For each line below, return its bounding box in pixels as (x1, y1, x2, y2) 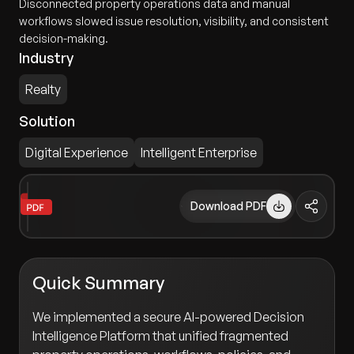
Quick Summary (32, 272, 164, 294)
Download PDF (190, 199, 267, 213)
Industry (19, 49, 73, 66)
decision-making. (19, 32, 108, 45)
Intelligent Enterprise (141, 145, 257, 160)
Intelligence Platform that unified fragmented (32, 328, 288, 345)
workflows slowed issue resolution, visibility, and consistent (19, 14, 329, 28)
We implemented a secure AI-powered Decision (32, 309, 304, 326)
